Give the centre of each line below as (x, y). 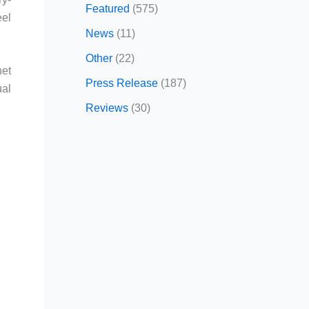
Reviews (107, 108)
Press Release (122, 83)
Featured (108, 8)
